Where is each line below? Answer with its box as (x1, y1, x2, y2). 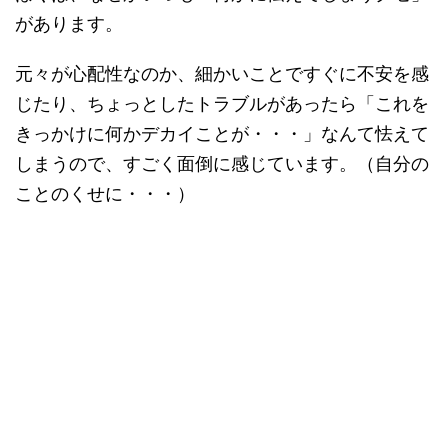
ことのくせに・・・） (15, 183, 195, 204)
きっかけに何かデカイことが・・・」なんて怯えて (15, 123, 429, 144)
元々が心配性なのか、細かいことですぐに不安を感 (15, 63, 429, 84)
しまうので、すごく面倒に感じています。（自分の (15, 153, 429, 174)
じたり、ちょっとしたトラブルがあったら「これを (15, 93, 429, 114)
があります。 (15, 13, 123, 34)
